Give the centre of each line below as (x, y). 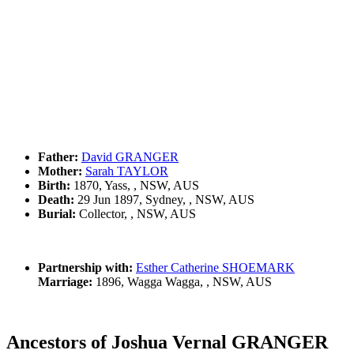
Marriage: (65, 281)
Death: (56, 199)
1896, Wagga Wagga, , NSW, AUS (182, 281)
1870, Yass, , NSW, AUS (135, 185)
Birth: (54, 185)
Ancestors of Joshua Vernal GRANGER (167, 342)
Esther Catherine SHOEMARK (215, 267)
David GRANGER (130, 156)
